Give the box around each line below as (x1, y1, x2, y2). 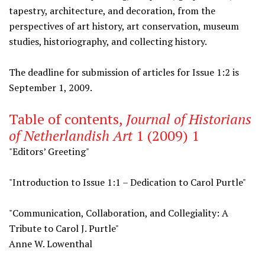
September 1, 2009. (9, 81, 92, 94)
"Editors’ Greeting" (9, 145, 89, 158)
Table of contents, (9, 109, 126, 128)
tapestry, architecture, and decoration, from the (9, 4, 215, 17)
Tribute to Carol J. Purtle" (9, 222, 119, 235)
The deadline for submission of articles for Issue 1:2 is (9, 66, 239, 79)
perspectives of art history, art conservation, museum (9, 20, 239, 33)
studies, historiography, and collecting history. (9, 35, 207, 48)
